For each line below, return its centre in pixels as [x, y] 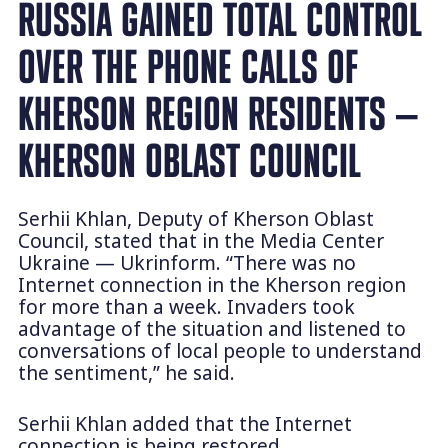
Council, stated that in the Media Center [200, 241]
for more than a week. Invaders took [186, 307]
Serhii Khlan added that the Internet [184, 423]
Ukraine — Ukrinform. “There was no [186, 263]
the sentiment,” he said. [126, 373]
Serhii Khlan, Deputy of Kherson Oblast [195, 219]
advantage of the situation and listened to [211, 329]
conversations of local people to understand [219, 351]
